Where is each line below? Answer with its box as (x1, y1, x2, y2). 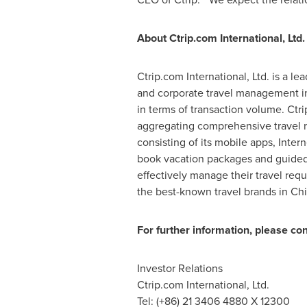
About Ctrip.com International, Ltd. (136, 30, 305, 46)
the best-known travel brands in (136, 184, 291, 199)
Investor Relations (136, 260, 223, 276)
